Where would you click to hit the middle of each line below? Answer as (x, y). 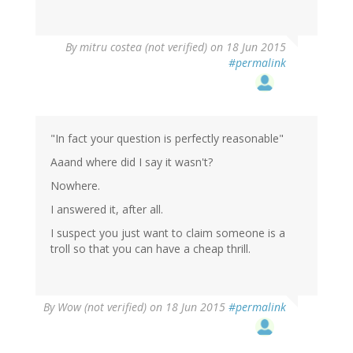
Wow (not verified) (102, 307)
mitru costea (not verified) (143, 46)
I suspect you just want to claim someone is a (168, 232)
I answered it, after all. (107, 209)
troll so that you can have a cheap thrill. (150, 248)
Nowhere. (75, 185)
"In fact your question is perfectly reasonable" (167, 138)
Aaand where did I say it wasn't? (132, 162)
